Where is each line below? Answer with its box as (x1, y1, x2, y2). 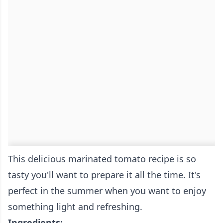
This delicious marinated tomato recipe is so (8, 153, 196, 165)
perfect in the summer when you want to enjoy (8, 185, 206, 197)
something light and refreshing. (8, 201, 142, 213)
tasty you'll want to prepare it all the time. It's (8, 169, 201, 181)
